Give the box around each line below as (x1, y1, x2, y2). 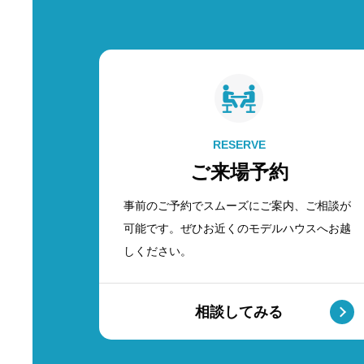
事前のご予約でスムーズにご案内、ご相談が (123, 199, 351, 212)
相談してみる (195, 303, 283, 320)
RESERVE (212, 138, 266, 151)
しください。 (123, 245, 192, 258)
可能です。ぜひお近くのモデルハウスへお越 (123, 222, 351, 235)
